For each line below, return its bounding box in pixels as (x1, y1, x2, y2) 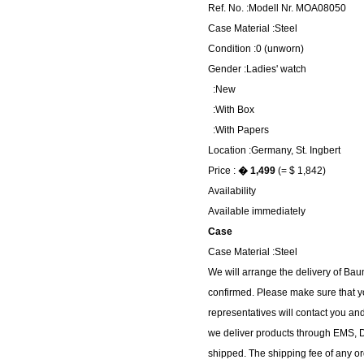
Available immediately (208, 206, 305, 217)
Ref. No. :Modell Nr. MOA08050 (208, 2, 346, 14)
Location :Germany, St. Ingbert (208, 145, 340, 156)
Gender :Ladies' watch (208, 63, 306, 75)
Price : (208, 165, 238, 176)
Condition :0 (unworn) (208, 43, 304, 54)
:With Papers (208, 124, 269, 136)
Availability (208, 185, 256, 197)
